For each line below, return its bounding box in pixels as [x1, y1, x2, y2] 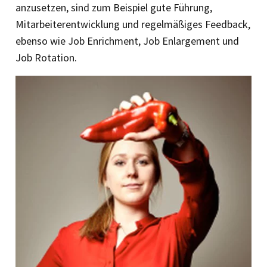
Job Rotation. [15, 51, 77, 65]
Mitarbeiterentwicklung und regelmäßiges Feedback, [15, 17, 250, 32]
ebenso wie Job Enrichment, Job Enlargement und [15, 34, 239, 48]
